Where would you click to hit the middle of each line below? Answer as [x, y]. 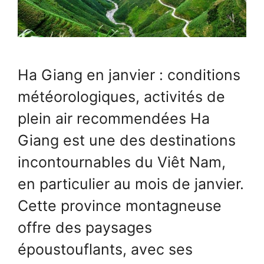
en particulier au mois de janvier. [131, 184]
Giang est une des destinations [127, 141]
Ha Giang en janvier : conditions [129, 75]
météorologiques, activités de [121, 97]
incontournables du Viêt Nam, [122, 162]
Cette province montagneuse [120, 206]
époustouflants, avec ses [105, 250]
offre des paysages [85, 228]
